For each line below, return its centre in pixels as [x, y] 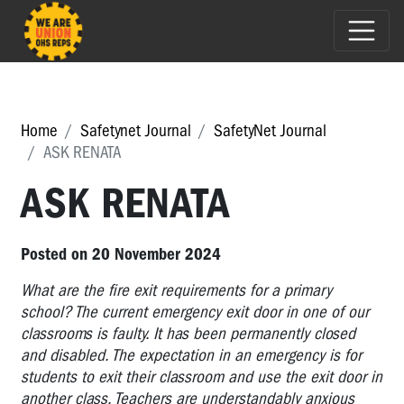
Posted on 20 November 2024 [121, 254]
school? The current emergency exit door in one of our [195, 312]
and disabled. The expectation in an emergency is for [191, 355]
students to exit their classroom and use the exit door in [202, 376]
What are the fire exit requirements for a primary [176, 290]
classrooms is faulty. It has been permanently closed [188, 333]
